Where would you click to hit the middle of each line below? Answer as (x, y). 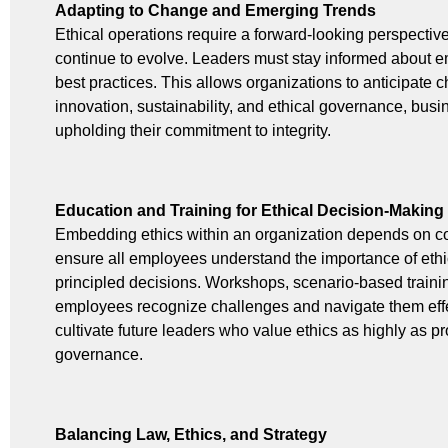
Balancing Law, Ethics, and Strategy (191, 434)
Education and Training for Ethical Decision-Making (249, 210)
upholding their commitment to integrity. (193, 130)
